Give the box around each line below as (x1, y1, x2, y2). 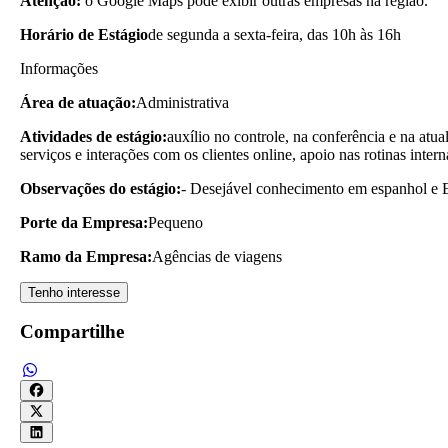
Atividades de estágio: (20, 127, 167, 145)
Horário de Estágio (20, 25, 148, 43)
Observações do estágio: (20, 179, 181, 197)
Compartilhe (20, 321, 124, 343)
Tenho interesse (28, 284, 120, 300)
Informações (20, 59, 98, 77)
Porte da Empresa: (20, 213, 148, 231)
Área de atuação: (20, 93, 136, 111)
